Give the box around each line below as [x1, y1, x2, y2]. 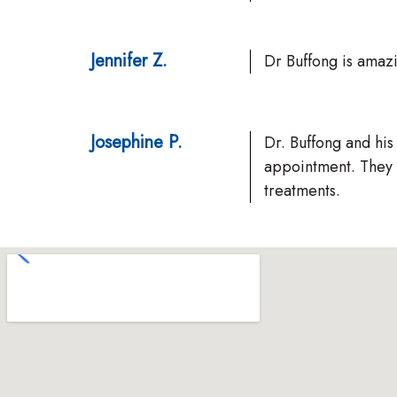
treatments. [264, 179, 340, 202]
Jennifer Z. [90, 48, 167, 74]
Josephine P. [90, 129, 183, 155]
